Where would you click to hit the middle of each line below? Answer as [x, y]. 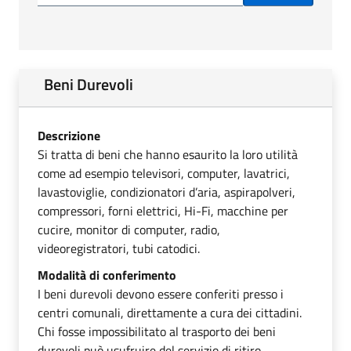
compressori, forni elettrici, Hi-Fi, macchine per [163, 210]
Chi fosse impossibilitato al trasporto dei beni [157, 331]
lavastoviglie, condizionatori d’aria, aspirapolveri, [166, 192]
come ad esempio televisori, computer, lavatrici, [164, 173]
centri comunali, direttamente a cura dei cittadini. [170, 312]
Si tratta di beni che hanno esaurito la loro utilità [168, 154]
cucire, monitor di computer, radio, [129, 229]
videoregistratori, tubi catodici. [119, 248]
